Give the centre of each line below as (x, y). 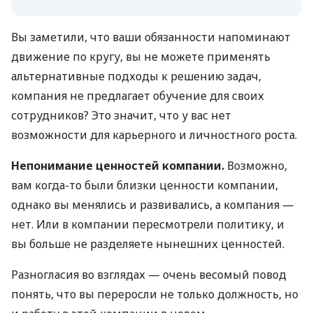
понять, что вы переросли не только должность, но (155, 294)
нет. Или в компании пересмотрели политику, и (148, 224)
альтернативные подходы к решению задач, (136, 76)
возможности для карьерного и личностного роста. (154, 134)
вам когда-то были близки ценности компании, (145, 185)
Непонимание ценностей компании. (118, 165)
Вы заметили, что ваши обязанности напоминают (151, 37)
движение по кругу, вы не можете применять (141, 56)
